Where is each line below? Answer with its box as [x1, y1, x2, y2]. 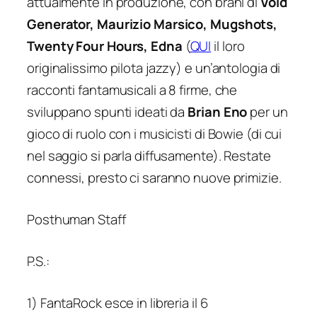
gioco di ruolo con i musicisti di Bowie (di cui [27, 125, 282, 144]
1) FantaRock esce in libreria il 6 [27, 293, 208, 312]
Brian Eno [188, 103, 248, 122]
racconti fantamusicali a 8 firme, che [27, 81, 238, 100]
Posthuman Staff [27, 210, 126, 229]
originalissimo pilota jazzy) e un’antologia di [27, 59, 281, 78]
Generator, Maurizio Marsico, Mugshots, [27, 15, 278, 34]
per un [247, 103, 288, 122]
